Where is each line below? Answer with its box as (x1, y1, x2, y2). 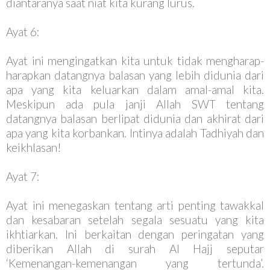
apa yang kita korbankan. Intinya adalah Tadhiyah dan (6, 126, 264, 140)
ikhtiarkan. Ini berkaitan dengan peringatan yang (6, 227, 264, 241)
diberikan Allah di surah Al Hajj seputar (6, 242, 264, 256)
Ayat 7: (6, 169, 40, 183)
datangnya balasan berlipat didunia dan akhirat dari (6, 111, 264, 125)
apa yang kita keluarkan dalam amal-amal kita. (6, 83, 264, 96)
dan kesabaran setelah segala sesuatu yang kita (6, 213, 264, 227)
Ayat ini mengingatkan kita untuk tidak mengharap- (6, 54, 264, 67)
